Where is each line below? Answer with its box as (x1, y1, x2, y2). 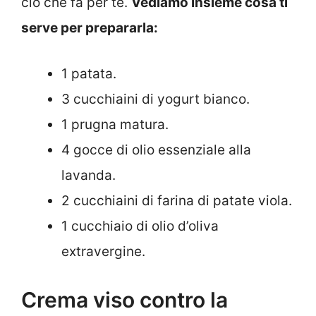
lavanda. (61, 166, 116, 183)
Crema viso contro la (21, 287, 228, 313)
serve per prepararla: (21, 20, 158, 37)
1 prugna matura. (61, 116, 169, 133)
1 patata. (61, 65, 116, 82)
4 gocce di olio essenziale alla (61, 141, 251, 158)
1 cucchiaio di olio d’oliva (61, 217, 219, 234)
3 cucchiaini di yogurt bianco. (61, 90, 250, 107)
